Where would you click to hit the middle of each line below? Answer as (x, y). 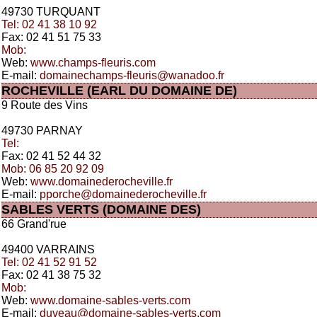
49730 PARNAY (42, 131)
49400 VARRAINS (48, 249)
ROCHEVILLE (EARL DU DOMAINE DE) (119, 91)
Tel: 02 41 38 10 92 (49, 24)
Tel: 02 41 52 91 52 (49, 262)
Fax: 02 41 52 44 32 (51, 156)
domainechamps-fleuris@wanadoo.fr (132, 75)
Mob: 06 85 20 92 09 (53, 169)
